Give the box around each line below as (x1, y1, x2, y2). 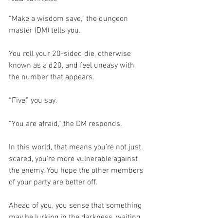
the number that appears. (9, 73, 94, 83)
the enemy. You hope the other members (9, 166, 145, 176)
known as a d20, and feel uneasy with (9, 61, 136, 71)
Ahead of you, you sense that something (9, 201, 144, 211)
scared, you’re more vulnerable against (9, 154, 140, 164)
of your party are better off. (9, 178, 100, 188)
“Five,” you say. (9, 96, 59, 106)
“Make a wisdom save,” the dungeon (9, 14, 130, 24)
